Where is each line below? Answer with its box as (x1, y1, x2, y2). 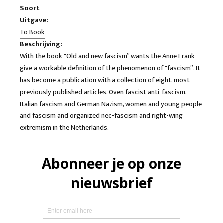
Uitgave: (20, 14, 48, 26)
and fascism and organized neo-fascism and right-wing (20, 110, 183, 122)
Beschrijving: (20, 38, 62, 50)
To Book (20, 26, 45, 38)
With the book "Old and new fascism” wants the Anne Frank (20, 50, 195, 62)
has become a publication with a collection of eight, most (20, 74, 190, 86)
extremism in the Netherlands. (20, 121, 109, 134)
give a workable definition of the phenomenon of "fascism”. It (20, 62, 200, 74)
